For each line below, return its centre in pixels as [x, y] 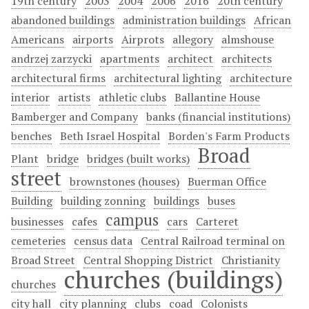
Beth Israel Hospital [110, 136]
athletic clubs [132, 97]
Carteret [217, 221]
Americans [38, 39]
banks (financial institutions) [218, 117]
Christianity [251, 260]
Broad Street [43, 260]
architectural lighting [168, 78]
